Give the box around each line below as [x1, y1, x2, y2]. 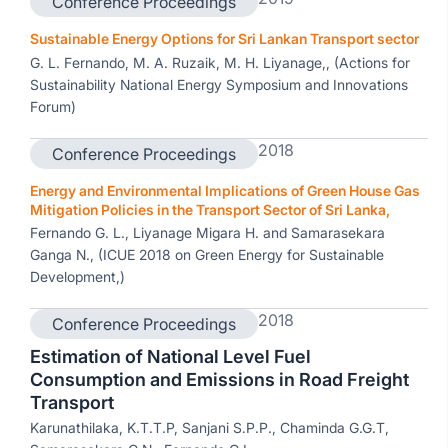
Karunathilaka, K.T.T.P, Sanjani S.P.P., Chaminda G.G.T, [30, 419, 389, 436]
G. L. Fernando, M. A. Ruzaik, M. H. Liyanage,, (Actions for [30, 54, 410, 71]
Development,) [30, 268, 125, 285]
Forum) [30, 98, 76, 115]
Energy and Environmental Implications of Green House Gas [30, 182, 420, 199]
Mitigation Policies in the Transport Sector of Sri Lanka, [30, 201, 390, 218]
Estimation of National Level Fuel [30, 346, 311, 367]
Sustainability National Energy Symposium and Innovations [30, 76, 408, 93]
